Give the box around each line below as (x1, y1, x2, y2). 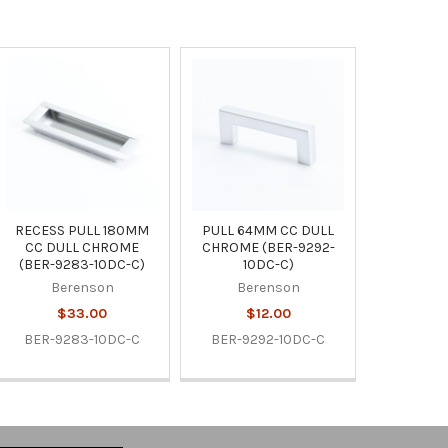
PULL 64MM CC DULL (202, 221, 335, 239)
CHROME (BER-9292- (201, 238, 335, 256)
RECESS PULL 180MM (15, 221, 150, 239)
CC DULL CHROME (25, 238, 140, 256)
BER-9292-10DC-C (211, 330, 326, 348)
